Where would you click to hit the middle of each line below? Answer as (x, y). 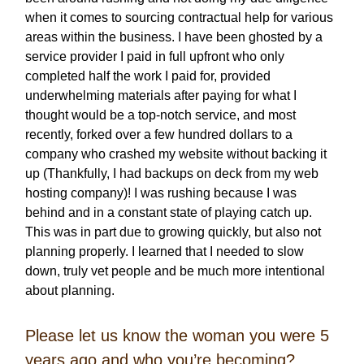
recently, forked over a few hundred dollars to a (159, 135)
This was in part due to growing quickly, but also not (173, 232)
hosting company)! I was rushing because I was (161, 193)
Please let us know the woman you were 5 (177, 336)
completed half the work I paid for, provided (148, 76)
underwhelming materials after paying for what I (161, 96)
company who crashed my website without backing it (176, 154)
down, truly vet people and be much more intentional (175, 271)
